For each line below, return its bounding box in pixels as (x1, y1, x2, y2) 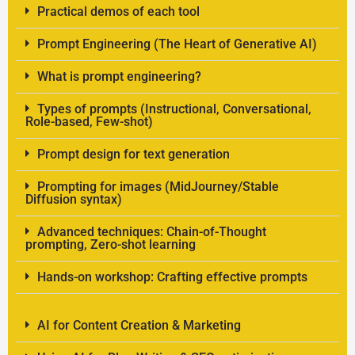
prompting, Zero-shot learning (25, 237, 196, 253)
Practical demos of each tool (36, 4, 200, 20)
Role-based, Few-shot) (25, 114, 153, 130)
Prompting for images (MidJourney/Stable (36, 179, 279, 195)
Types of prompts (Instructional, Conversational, (36, 101, 311, 117)
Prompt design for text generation (36, 147, 230, 162)
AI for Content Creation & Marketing (36, 318, 241, 334)
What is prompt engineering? (36, 69, 201, 85)
